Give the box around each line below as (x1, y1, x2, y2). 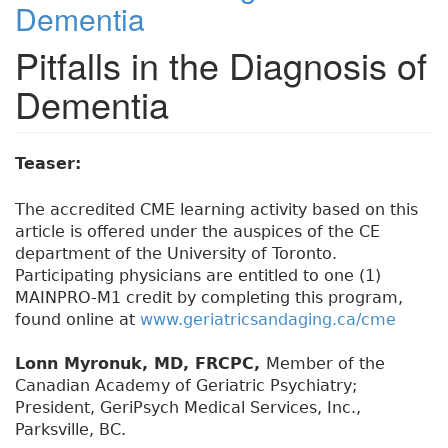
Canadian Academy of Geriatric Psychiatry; (15, 376, 357, 396)
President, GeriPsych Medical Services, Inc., (15, 398, 361, 418)
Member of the (266, 354, 385, 374)
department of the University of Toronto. (15, 244, 337, 264)
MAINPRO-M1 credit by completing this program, (15, 288, 403, 308)
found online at (15, 310, 140, 330)
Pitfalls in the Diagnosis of (15, 39, 427, 91)
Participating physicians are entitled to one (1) (15, 266, 381, 286)
